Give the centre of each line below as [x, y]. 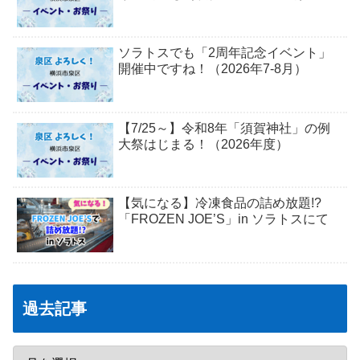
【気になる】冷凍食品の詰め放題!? [220, 203]
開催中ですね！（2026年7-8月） [213, 69]
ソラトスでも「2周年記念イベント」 [225, 53]
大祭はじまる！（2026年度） [204, 144]
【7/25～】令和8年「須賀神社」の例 [225, 128]
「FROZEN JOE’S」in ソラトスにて [224, 219]
